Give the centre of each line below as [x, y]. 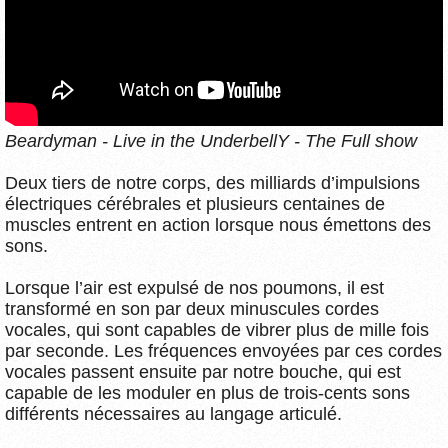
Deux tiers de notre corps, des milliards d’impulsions [212, 182]
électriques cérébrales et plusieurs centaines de [195, 203]
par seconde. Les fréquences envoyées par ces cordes [223, 350]
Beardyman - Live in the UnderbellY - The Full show [211, 140]
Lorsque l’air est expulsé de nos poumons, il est [194, 287]
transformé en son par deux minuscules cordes [192, 308]
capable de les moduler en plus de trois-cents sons [207, 392]
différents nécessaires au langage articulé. [173, 413]
